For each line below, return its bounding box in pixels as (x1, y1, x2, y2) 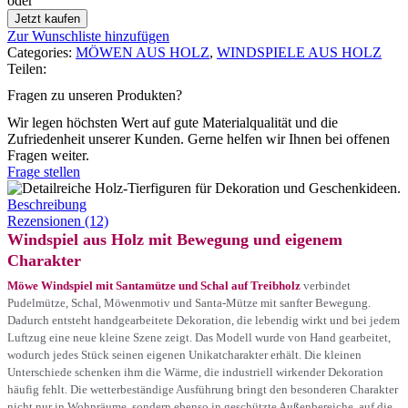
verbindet (301, 278, 351, 292)
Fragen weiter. (7, 147, 89, 163)
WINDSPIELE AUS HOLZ (217, 45, 382, 61)
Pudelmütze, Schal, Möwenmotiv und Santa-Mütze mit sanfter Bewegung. (7, 295, 371, 310)
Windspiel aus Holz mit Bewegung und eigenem (7, 229, 342, 249)
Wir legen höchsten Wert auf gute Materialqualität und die (7, 114, 338, 130)
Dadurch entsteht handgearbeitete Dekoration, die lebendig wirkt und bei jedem (7, 312, 400, 327)
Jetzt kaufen (15, 12, 80, 26)
